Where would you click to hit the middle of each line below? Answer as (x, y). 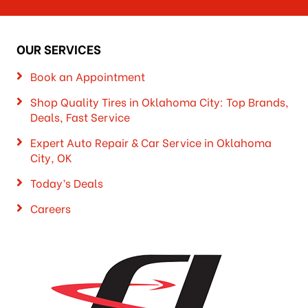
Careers (50, 208)
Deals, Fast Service (80, 117)
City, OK (51, 157)
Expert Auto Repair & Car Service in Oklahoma (151, 142)
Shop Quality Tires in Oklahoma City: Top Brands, (159, 102)
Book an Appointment (87, 76)
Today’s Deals (66, 183)
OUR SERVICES (58, 49)
